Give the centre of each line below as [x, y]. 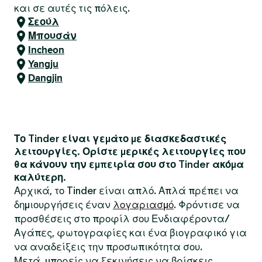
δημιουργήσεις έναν [63, 205]
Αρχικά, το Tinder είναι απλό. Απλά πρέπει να [126, 191]
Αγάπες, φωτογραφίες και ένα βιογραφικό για [130, 233]
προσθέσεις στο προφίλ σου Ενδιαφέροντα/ [122, 219]
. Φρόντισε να [207, 205]
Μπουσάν [52, 36]
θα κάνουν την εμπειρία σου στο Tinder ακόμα [129, 164]
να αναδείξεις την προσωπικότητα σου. [108, 247]
